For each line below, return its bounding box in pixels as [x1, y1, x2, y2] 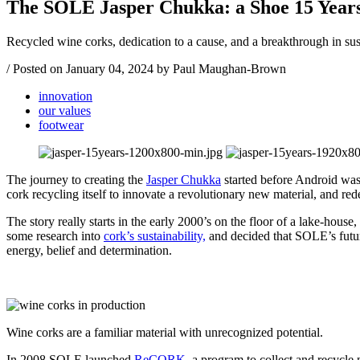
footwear [39, 117, 84, 132]
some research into [6, 228, 104, 243]
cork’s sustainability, [104, 228, 206, 243]
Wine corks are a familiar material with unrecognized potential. [6, 325, 323, 339]
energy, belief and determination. [6, 243, 175, 257]
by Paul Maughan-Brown [157, 61, 286, 76]
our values [39, 103, 91, 117]
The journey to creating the [6, 172, 146, 186]
